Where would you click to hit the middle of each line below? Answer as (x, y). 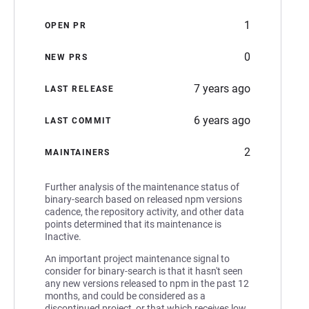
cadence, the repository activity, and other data (144, 211)
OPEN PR (66, 25)
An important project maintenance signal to (137, 258)
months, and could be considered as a (125, 296)
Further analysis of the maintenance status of (142, 187)
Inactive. (63, 236)
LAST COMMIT (78, 120)
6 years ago (222, 120)
